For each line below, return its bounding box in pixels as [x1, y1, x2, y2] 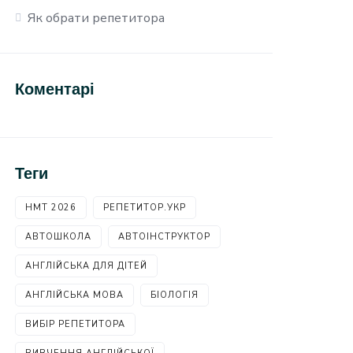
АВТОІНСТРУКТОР [118, 231, 211, 243]
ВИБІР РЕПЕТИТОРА [25, 318, 126, 330]
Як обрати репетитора [28, 9, 165, 27]
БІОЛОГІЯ [150, 289, 199, 301]
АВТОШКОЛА [25, 231, 92, 243]
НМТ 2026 [25, 202, 77, 214]
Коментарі [15, 79, 95, 98]
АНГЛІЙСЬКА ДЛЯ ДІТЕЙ [25, 260, 148, 272]
